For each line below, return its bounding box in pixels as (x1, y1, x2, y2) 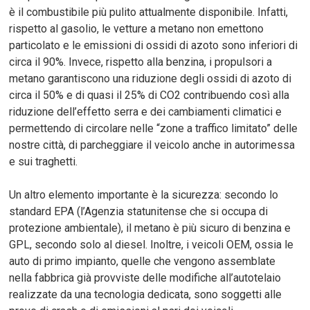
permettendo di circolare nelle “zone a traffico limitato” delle (9, 121, 298, 135)
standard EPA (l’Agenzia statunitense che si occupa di (9, 204, 268, 218)
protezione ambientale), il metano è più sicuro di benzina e (9, 221, 291, 235)
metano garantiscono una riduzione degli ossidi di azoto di (9, 71, 292, 85)
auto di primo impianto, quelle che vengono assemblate (9, 254, 276, 268)
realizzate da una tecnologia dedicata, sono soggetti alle (9, 287, 282, 301)
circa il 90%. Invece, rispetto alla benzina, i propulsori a (9, 55, 273, 69)
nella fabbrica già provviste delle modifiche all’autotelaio (9, 271, 282, 284)
